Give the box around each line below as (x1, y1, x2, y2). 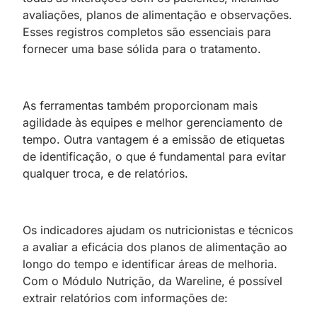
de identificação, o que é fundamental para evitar (23, 149, 286, 163)
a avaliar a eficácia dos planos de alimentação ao (23, 239, 287, 254)
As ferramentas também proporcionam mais (23, 98, 258, 113)
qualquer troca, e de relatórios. (23, 166, 188, 180)
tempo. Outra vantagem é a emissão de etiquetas (23, 132, 284, 146)
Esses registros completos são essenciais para (23, 24, 271, 39)
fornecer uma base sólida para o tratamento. (23, 41, 261, 56)
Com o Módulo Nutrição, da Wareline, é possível (23, 273, 282, 288)
